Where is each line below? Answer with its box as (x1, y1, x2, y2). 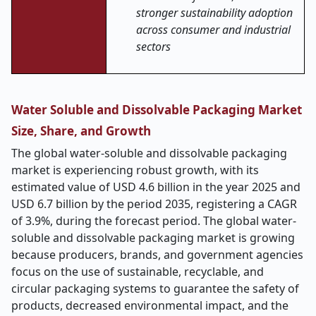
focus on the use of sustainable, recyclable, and (11, 264, 264, 279)
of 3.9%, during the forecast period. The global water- (11, 213, 296, 229)
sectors (136, 39, 171, 54)
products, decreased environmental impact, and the (11, 298, 288, 313)
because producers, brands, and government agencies (11, 247, 303, 262)
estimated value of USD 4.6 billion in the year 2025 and (11, 179, 300, 195)
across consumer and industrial (136, 22, 291, 37)
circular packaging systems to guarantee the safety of (11, 281, 299, 296)
